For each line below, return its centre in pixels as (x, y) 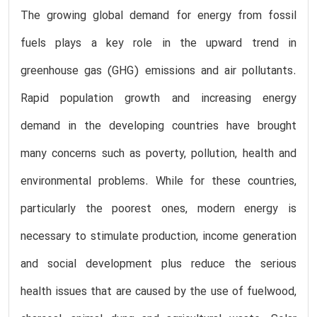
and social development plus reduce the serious (158, 264)
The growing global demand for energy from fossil (158, 16)
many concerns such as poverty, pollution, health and (158, 154)
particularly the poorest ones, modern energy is (158, 209)
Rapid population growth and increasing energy (158, 99)
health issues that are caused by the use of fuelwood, (158, 292)
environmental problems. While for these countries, (158, 181)
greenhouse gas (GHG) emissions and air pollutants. (158, 71)
